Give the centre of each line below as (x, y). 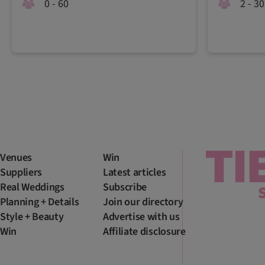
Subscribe (125, 187)
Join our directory (143, 202)
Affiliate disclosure (144, 231)
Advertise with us (141, 216)
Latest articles (135, 172)
